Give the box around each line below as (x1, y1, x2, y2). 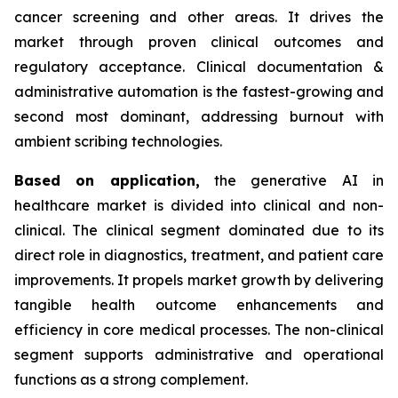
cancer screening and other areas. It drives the (14, 7, 384, 26)
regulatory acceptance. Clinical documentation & (14, 57, 384, 76)
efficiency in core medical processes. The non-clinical (14, 320, 384, 338)
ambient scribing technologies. (14, 131, 222, 150)
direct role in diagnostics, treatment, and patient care (14, 245, 384, 264)
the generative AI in (199, 171, 385, 189)
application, (109, 171, 200, 189)
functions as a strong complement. (14, 370, 248, 388)
